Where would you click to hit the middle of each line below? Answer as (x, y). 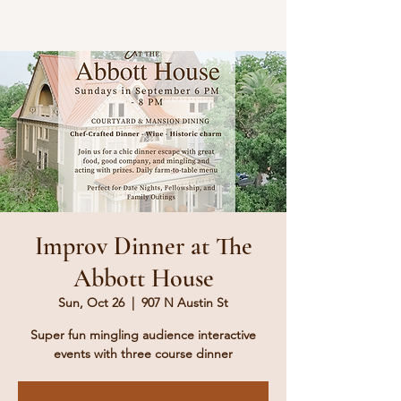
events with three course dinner (143, 354)
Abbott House (143, 278)
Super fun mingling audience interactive (143, 335)
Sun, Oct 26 (91, 303)
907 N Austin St (185, 303)
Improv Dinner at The (143, 246)
